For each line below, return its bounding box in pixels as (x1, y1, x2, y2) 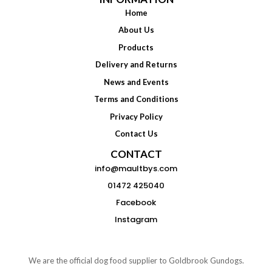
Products (118, 42, 154, 52)
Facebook (116, 196, 156, 208)
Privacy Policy (109, 111, 163, 121)
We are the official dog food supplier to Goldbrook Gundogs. (28, 255, 244, 265)
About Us (118, 25, 154, 35)
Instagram (115, 213, 157, 225)
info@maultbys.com (95, 162, 177, 174)
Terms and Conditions (93, 94, 178, 104)
